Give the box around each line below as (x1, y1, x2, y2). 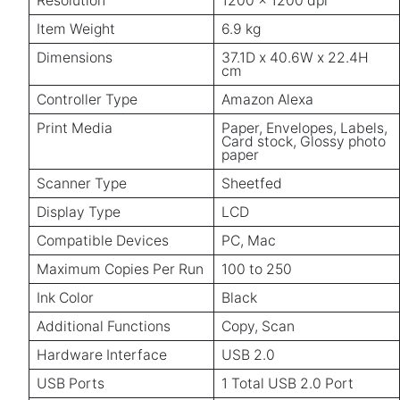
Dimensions (37, 49, 112, 67)
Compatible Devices (37, 232, 169, 250)
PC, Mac (221, 232, 276, 250)
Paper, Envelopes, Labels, (221, 120, 387, 137)
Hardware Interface (37, 346, 167, 364)
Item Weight (37, 21, 115, 38)
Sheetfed (221, 175, 282, 193)
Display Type (37, 204, 121, 221)
